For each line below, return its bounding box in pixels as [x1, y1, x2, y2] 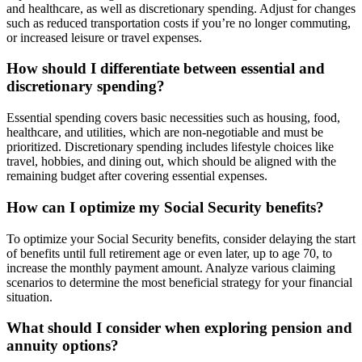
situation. [6, 289, 53, 304]
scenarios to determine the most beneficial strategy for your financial [6, 275, 352, 289]
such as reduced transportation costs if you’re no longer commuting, [6, 15, 351, 30]
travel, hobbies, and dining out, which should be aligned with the [6, 154, 336, 169]
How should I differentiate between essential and [6, 60, 325, 78]
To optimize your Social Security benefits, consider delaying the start [6, 231, 356, 246]
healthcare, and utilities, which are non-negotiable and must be [6, 125, 323, 140]
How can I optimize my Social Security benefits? [6, 198, 324, 216]
